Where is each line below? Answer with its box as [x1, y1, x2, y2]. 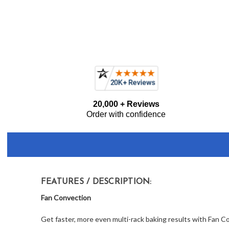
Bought [5, 105, 32, 115]
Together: [5, 117, 41, 127]
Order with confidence [86, 110, 166, 119]
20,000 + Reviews [93, 100, 159, 109]
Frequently [5, 93, 44, 103]
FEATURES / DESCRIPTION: [40, 178, 152, 187]
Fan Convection [40, 193, 91, 202]
